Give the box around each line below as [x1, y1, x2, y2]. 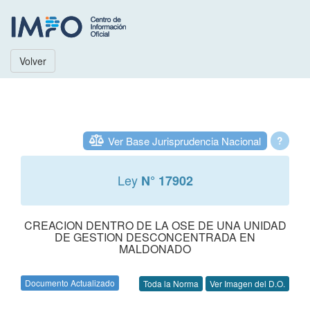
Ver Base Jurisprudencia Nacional [108, 134, 261, 148]
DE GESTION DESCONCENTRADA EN [55, 229, 255, 245]
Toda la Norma [143, 277, 199, 290]
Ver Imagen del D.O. [210, 277, 285, 290]
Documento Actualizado [25, 277, 115, 289]
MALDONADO [119, 241, 191, 257]
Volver [19, 54, 46, 68]
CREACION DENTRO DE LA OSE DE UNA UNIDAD [24, 217, 286, 233]
